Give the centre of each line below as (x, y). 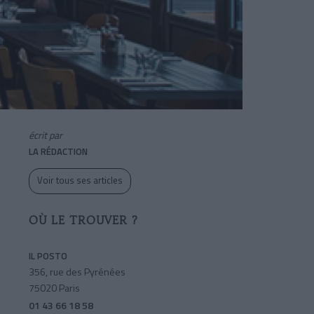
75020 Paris (54, 288)
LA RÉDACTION (58, 152)
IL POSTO (48, 256)
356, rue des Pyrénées (77, 272)
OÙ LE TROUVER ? (83, 221)
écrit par (46, 135)
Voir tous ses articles (80, 180)
